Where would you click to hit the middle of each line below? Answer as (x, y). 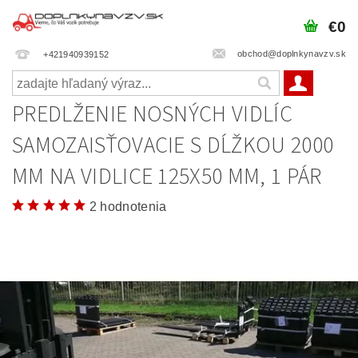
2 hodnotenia (128, 207)
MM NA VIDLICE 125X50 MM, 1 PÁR (167, 177)
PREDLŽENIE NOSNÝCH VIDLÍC (153, 114)
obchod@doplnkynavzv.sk (291, 53)
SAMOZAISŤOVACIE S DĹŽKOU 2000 (173, 145)
